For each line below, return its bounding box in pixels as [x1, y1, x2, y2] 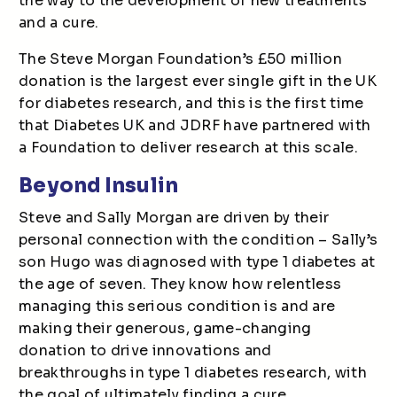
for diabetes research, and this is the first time [19, 94, 364, 113]
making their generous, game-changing [19, 319, 312, 338]
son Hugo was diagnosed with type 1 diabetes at [19, 253, 376, 271]
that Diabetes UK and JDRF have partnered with [19, 116, 371, 135]
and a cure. [19, 13, 99, 32]
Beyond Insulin [19, 174, 179, 198]
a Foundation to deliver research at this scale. [19, 138, 359, 157]
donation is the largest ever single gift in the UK [19, 72, 378, 90]
